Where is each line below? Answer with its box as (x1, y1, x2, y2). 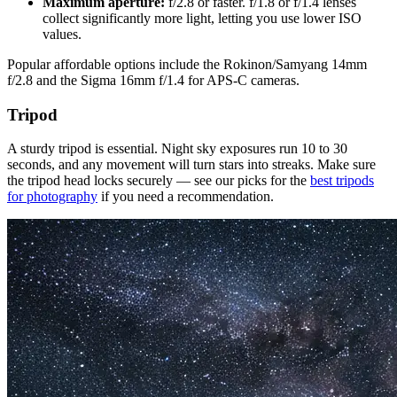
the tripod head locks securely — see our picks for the (7, 173, 310, 189)
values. (43, 26, 82, 42)
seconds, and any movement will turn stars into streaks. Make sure (7, 157, 376, 173)
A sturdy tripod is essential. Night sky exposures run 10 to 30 (7, 141, 347, 157)
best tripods (310, 173, 374, 189)
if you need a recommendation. (97, 189, 274, 205)
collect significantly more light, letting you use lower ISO (43, 10, 362, 26)
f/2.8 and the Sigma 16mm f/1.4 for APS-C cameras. (7, 72, 300, 88)
